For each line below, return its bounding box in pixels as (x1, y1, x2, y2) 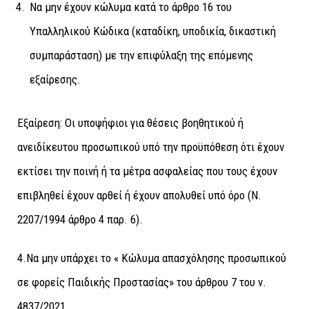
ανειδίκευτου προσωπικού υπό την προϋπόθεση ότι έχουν (17, 140, 284, 154)
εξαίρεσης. (30, 72, 81, 87)
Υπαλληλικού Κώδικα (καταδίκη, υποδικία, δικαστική (30, 24, 276, 39)
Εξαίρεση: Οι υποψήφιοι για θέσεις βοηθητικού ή (17, 116, 243, 130)
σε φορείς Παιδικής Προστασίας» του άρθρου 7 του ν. (17, 275, 266, 289)
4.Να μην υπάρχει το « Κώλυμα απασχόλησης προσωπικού (17, 250, 286, 265)
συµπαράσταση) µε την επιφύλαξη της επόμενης (30, 48, 253, 63)
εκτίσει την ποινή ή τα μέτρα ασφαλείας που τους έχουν (17, 164, 277, 179)
